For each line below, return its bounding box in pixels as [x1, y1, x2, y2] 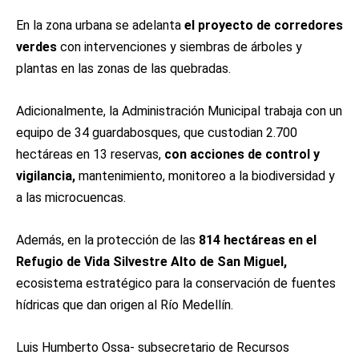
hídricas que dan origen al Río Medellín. [16, 297, 233, 313]
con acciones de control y [164, 147, 320, 162]
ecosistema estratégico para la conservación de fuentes [16, 276, 336, 291]
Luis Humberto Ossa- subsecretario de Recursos [16, 340, 289, 355]
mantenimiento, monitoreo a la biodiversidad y [75, 168, 335, 184]
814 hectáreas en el [196, 232, 317, 248]
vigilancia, [16, 168, 75, 184]
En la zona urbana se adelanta [16, 18, 184, 33]
